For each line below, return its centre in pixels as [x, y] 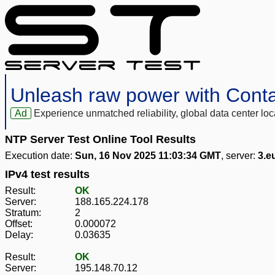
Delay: [19, 235]
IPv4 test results [47, 175]
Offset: [19, 224]
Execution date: [40, 156]
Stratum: [23, 213]
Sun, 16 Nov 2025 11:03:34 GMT [148, 156]
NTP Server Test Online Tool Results [100, 140]
